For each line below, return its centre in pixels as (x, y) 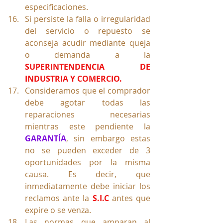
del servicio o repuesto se (88, 31)
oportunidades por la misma (88, 162)
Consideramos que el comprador (88, 90)
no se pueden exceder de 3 (88, 150)
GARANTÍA (46, 138)
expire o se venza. (58, 210)
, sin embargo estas (108, 138)
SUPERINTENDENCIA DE (88, 66)
